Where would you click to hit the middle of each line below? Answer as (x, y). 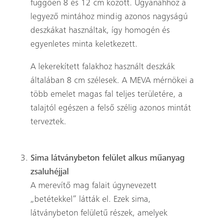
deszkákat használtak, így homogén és (100, 31)
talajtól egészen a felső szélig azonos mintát (110, 108)
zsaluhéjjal (49, 172)
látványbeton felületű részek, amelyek (99, 213)
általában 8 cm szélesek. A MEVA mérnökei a (112, 81)
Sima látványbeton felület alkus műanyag (107, 158)
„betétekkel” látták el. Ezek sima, (90, 200)
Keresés (192, 38)
